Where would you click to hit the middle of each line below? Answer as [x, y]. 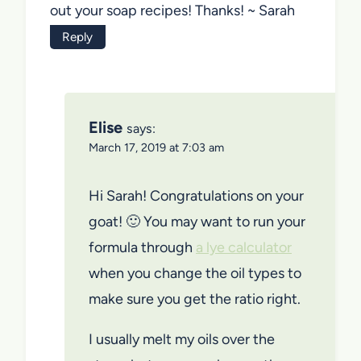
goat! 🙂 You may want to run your [197, 222]
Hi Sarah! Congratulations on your [196, 196]
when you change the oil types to [195, 274]
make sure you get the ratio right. [195, 299]
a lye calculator [244, 248]
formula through [142, 248]
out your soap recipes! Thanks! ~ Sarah [172, 11]
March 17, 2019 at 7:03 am [156, 148]
